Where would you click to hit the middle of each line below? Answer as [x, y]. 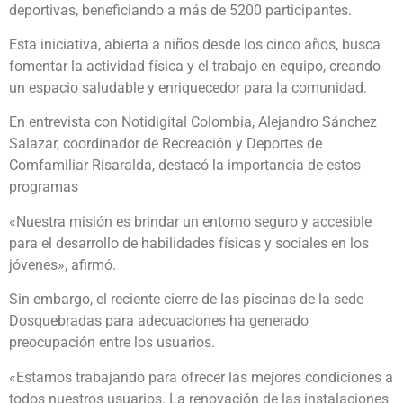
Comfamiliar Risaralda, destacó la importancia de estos [185, 166]
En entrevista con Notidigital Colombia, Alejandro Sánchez [193, 122]
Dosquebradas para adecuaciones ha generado [159, 321]
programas [44, 187]
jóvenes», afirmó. [63, 264]
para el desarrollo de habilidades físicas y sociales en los [189, 243]
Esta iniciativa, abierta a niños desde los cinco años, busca [195, 45]
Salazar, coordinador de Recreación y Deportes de [166, 144]
